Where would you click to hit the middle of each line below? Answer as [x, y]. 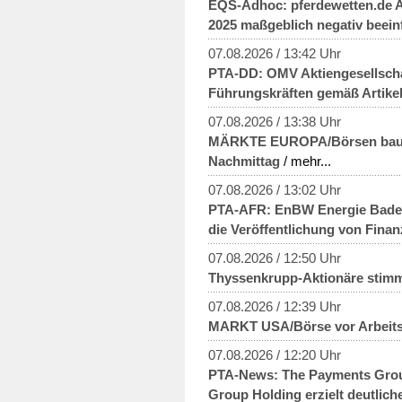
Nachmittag [244, 161]
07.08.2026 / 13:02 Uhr [275, 189]
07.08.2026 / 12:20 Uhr [275, 354]
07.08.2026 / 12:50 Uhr [275, 258]
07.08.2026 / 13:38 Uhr [275, 121]
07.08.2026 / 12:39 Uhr [275, 306]
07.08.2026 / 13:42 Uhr [275, 53]
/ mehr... [306, 161]
